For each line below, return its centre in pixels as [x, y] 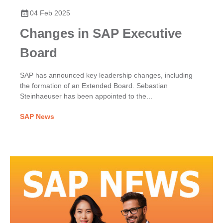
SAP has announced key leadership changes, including [106, 75]
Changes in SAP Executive [101, 33]
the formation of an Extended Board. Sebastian [94, 85]
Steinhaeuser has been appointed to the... [86, 96]
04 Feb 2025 [50, 13]
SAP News [37, 116]
